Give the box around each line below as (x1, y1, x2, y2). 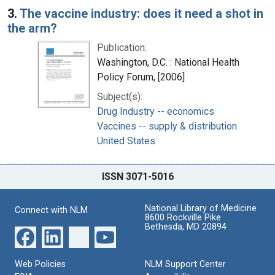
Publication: (97, 41, 147, 53)
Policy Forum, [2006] (97, 71, 185, 83)
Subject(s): (97, 90, 142, 103)
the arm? (7, 20, 57, 36)
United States (97, 134, 155, 147)
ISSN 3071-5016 (101, 170, 174, 182)
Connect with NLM (15, 204, 88, 215)
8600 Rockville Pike (145, 212, 221, 223)
